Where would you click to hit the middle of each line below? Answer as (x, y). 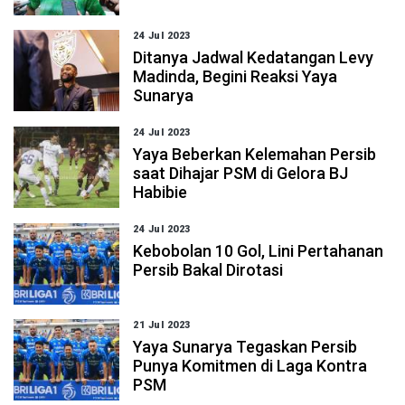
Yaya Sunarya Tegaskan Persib (245, 347)
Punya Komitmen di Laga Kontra (250, 366)
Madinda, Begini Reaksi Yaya (235, 76)
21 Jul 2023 (162, 325)
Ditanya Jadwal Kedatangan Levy (254, 57)
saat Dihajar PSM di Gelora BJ (241, 173)
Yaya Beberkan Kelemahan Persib (255, 154)
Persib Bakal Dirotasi (208, 270)
